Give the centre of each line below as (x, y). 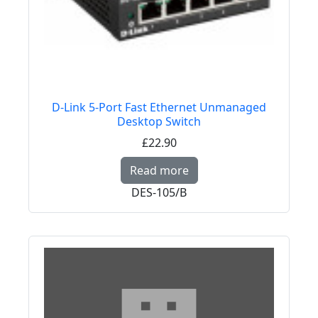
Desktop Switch (159, 122)
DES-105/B (159, 193)
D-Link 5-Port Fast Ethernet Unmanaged (159, 108)
